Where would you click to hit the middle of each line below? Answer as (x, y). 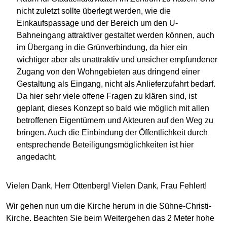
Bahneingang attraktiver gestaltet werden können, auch (116, 35)
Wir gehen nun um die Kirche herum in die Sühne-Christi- (109, 206)
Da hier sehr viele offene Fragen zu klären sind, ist (107, 96)
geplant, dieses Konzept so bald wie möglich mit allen (113, 108)
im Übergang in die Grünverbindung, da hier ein (102, 48)
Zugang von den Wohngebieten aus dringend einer (108, 72)
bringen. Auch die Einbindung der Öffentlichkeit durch (112, 133)
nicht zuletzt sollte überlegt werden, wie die (94, 11)
